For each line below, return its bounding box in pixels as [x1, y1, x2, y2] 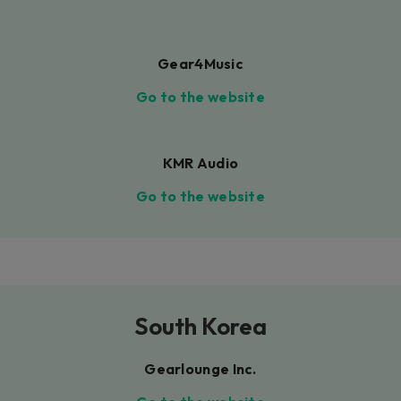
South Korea [134, 311, 267, 341]
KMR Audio [162, 154, 239, 173]
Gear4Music [158, 55, 243, 73]
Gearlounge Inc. [144, 359, 257, 378]
